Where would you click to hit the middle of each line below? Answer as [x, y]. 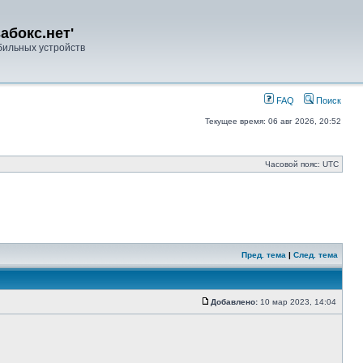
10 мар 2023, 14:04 [298, 302]
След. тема [316, 255]
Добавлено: [234, 302]
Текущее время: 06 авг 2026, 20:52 [273, 121]
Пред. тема [264, 255]
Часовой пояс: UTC [302, 164]
